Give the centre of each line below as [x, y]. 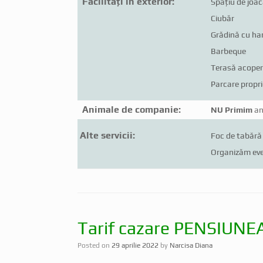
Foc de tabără [236, 135]
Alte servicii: [106, 135]
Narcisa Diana [191, 245]
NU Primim [232, 109]
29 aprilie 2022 [135, 245]
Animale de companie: [129, 109]
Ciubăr [222, 18]
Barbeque [228, 51]
